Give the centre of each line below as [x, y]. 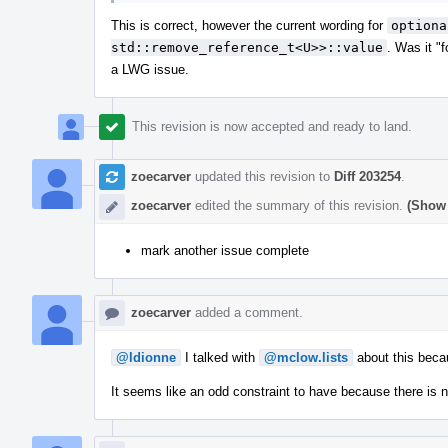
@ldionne [146, 357]
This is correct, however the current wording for [249, 25]
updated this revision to [262, 176]
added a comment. [247, 312]
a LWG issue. [150, 69]
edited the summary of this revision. [299, 205]
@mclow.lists [306, 357]
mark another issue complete [225, 250]
